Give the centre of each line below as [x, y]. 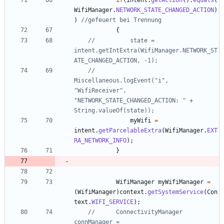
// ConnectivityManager [91, 212]
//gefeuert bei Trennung [121, 20]
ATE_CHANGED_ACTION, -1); [116, 60]
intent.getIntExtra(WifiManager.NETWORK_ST [146, 50]
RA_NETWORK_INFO [100, 140]
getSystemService [175, 192]
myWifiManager [181, 182]
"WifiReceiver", [100, 90]
